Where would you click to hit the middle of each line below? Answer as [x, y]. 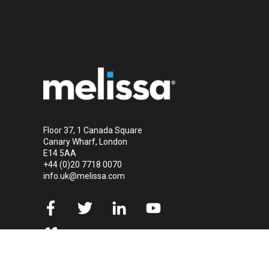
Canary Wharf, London [85, 142]
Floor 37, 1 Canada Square [93, 131]
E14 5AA [60, 153]
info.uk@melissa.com [84, 176]
